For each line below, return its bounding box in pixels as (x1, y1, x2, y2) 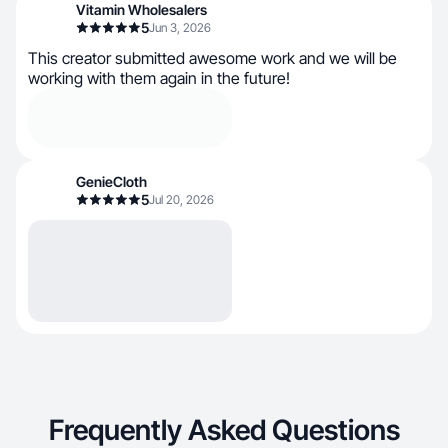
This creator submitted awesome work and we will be (28, 48, 397, 68)
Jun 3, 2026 (149, 20, 211, 35)
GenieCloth (76, 173, 147, 190)
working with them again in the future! (28, 68, 290, 88)
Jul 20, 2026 (149, 192, 214, 207)
